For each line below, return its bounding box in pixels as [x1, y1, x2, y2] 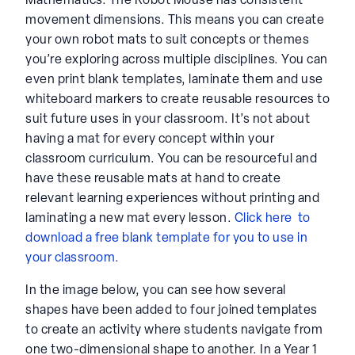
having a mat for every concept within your [25, 132, 274, 146]
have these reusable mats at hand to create [25, 172, 281, 185]
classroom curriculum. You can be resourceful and [25, 152, 317, 166]
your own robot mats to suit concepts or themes [25, 33, 309, 47]
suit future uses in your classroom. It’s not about [25, 113, 310, 126]
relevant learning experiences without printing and [25, 192, 319, 205]
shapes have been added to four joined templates [25, 303, 318, 317]
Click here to [234, 212, 311, 225]
